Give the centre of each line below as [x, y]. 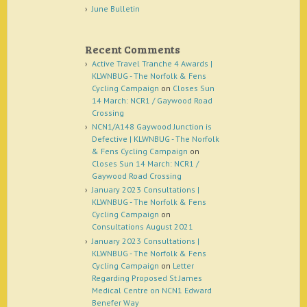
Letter [183, 265]
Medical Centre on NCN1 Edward [151, 290]
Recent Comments [133, 49]
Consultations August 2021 [142, 227]
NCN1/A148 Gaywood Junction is [151, 126]
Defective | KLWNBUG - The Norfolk [155, 138]
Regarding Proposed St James [147, 278]
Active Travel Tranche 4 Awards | [152, 63]
